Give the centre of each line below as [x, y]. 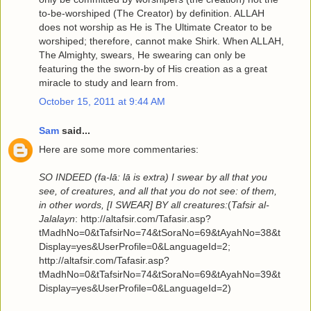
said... [75, 130]
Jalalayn [57, 219]
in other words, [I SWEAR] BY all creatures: [133, 205]
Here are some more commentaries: [119, 150]
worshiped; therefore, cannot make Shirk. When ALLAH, [161, 41]
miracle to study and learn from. [109, 83]
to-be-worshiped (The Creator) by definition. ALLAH [152, 14]
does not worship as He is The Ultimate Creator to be [155, 27]
